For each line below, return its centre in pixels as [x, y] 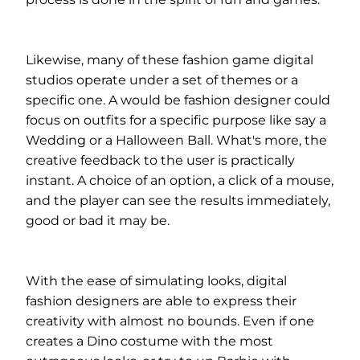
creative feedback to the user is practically [160, 160]
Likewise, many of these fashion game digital [170, 60]
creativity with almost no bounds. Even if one [170, 321]
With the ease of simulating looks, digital [156, 281]
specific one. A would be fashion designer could [178, 100]
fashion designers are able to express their [161, 301]
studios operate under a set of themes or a [162, 80]
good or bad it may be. [98, 221]
